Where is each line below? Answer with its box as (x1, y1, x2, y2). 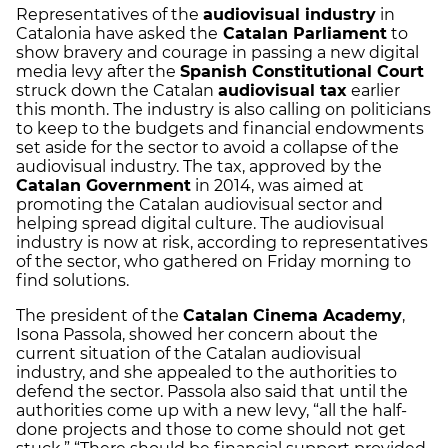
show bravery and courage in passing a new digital (16, 43, 419, 63)
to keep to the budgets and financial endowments (16, 119, 424, 139)
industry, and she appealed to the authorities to (16, 363, 397, 383)
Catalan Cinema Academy (183, 306, 402, 326)
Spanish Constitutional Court (180, 62, 424, 82)
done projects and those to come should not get (16, 420, 406, 440)
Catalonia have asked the (16, 24, 218, 44)
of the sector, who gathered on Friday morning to (16, 252, 411, 272)
